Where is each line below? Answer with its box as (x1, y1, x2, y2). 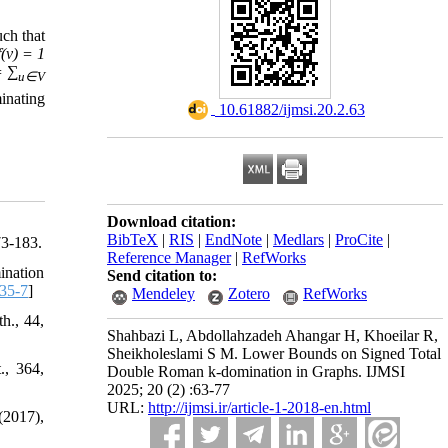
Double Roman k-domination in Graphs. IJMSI (107, 363, 405, 380)
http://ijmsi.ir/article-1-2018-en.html (148, 399, 371, 416)
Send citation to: (107, 267, 217, 284)
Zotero (228, 285, 270, 302)
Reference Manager (107, 249, 231, 266)
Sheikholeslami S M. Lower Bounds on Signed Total (107, 345, 441, 362)
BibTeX (107, 231, 158, 248)
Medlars (273, 231, 324, 248)
